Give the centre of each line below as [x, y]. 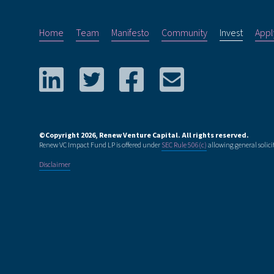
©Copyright [60, 135]
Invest [231, 33]
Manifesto [130, 33]
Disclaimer [55, 165]
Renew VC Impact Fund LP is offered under [100, 145]
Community [184, 33]
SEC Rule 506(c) [184, 145]
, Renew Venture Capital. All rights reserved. [172, 135]
